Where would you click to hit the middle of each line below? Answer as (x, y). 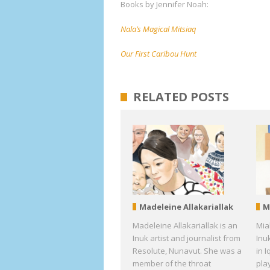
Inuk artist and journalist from (187, 238)
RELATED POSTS (181, 97)
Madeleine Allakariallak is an (185, 226)
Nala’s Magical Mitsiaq (159, 29)
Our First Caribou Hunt (159, 54)
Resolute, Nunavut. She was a (187, 251)
